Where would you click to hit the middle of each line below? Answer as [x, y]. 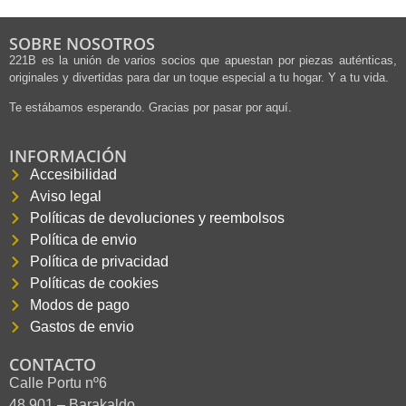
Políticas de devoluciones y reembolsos [157, 217]
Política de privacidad [99, 261]
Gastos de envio [82, 326]
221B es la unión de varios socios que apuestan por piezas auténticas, [203, 60]
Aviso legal [65, 196]
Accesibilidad [73, 174]
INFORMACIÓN [68, 155]
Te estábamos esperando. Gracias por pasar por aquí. [150, 108]
